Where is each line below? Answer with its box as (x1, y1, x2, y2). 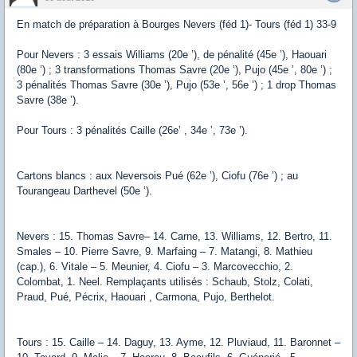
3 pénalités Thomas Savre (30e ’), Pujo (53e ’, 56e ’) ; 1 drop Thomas (17, 78, 336, 91)
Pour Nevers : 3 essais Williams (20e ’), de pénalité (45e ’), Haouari (17, 48, 327, 61)
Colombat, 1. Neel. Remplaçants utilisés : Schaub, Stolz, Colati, (17, 275, 313, 288)
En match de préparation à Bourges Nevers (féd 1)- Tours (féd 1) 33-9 (17, 18, 336, 30)
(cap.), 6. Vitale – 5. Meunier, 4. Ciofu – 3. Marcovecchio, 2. (17, 260, 293, 273)
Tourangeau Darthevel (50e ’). (17, 184, 152, 197)
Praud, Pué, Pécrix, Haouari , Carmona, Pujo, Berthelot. (17, 290, 275, 303)
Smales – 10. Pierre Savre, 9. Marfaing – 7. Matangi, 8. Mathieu (17, 245, 312, 257)
